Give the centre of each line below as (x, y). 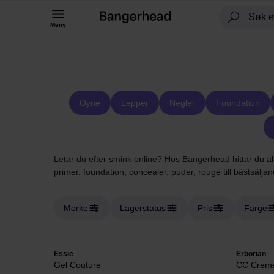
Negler (182, 103)
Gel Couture (77, 265)
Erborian (251, 254)
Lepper (135, 103)
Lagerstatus (143, 208)
